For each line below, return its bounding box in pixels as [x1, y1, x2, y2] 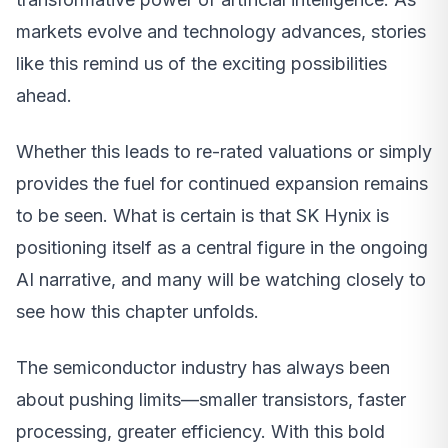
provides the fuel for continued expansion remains [16, 173, 428, 195]
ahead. [16, 85, 72, 107]
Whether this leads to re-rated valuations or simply [16, 141, 432, 163]
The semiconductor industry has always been [16, 357, 390, 379]
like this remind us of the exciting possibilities [16, 53, 387, 75]
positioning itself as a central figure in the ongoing [16, 237, 428, 259]
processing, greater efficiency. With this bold [16, 421, 385, 443]
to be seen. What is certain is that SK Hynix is [16, 205, 389, 227]
